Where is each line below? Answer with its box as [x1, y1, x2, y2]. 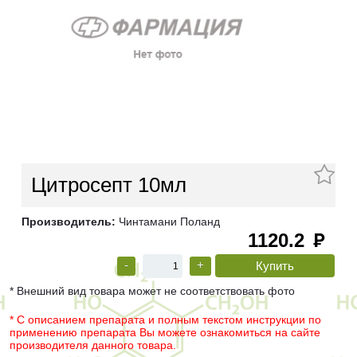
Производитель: [22, 215, 116, 229]
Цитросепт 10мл [31, 173, 186, 198]
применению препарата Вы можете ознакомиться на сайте [10, 326, 320, 339]
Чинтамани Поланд [116, 215, 220, 229]
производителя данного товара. [10, 339, 176, 352]
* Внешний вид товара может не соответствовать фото [10, 284, 295, 298]
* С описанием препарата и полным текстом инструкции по [10, 313, 321, 327]
